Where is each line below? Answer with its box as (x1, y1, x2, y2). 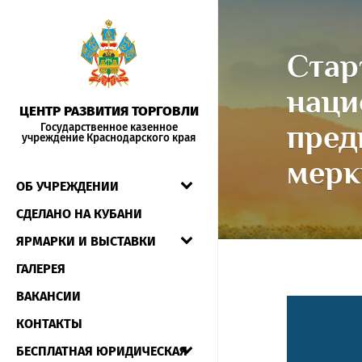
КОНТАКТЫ (16, 316, 82, 331)
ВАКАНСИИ (16, 288, 81, 304)
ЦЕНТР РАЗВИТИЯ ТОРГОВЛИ (19, 103, 199, 120)
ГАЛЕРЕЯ (16, 261, 65, 276)
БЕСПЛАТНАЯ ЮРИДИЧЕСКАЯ (16, 343, 187, 359)
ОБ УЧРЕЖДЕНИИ (16, 179, 119, 194)
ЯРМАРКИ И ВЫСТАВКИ (16, 234, 156, 249)
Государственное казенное (40, 120, 178, 134)
